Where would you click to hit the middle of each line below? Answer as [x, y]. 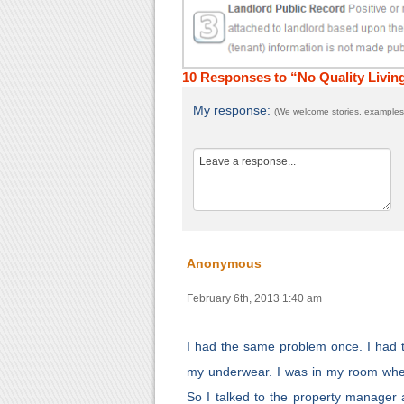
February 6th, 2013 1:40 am [254, 299]
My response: [234, 110]
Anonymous [224, 264]
